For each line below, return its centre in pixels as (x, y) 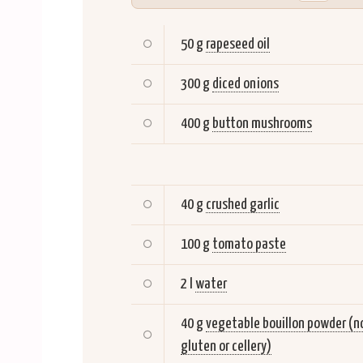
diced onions (246, 83)
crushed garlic (243, 204)
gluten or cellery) (226, 346)
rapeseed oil (238, 44)
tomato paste (249, 244)
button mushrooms (262, 123)
